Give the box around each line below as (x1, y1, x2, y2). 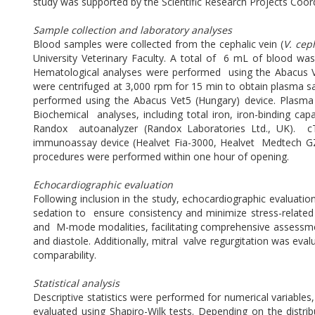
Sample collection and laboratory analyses (33, 23, 235, 37)
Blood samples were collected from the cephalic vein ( (33, 37, 284, 51)
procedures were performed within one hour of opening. (33, 150, 292, 164)
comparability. (33, 248, 99, 262)
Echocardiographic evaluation (33, 178, 176, 192)
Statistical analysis (33, 276, 122, 290)
